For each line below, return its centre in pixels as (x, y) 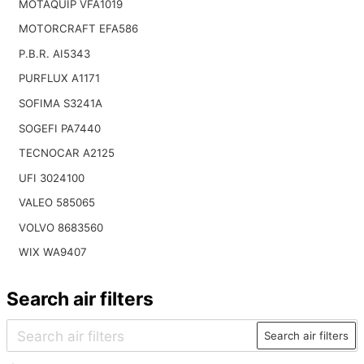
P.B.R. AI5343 (54, 53)
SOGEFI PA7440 (59, 128)
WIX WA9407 (52, 252)
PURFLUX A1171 (59, 78)
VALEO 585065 (56, 203)
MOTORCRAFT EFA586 (78, 29)
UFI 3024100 (51, 178)
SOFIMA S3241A (60, 103)
